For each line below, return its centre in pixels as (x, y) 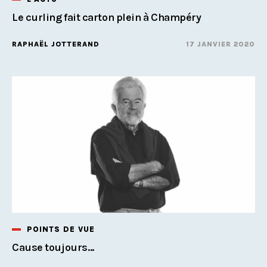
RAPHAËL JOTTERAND (56, 44)
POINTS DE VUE (61, 229)
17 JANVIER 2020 (221, 44)
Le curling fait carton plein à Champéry (107, 17)
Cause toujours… (53, 247)
